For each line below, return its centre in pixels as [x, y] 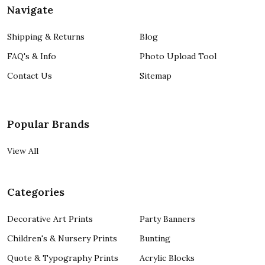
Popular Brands [48, 124]
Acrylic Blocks [167, 258]
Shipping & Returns [46, 37]
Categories [36, 192]
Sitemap [156, 76]
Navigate [30, 10]
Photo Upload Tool [178, 56]
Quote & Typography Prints [63, 258]
